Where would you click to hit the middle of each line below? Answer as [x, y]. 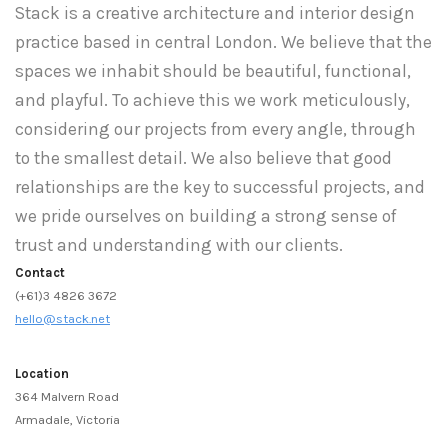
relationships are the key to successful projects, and [220, 187]
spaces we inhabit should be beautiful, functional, [213, 71]
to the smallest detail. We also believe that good [203, 158]
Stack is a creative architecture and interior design [215, 13]
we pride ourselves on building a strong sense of [205, 216]
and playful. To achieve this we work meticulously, [212, 100]
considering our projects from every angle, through [215, 129]
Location [42, 374]
